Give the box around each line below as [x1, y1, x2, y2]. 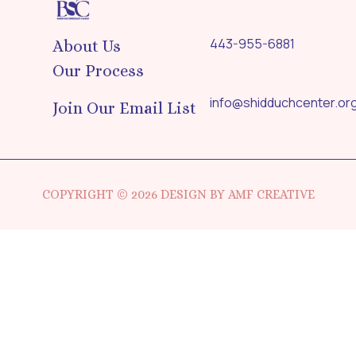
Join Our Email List [52, 99, 196, 118]
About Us [52, 37, 121, 56]
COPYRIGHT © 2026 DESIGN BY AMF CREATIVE [41, 187, 315, 203]
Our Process [52, 61, 144, 81]
